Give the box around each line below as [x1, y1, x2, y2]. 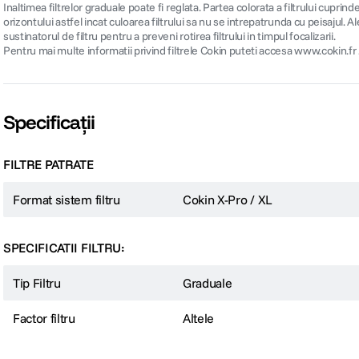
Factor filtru [13, 310, 75, 327]
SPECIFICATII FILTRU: [3, 240, 125, 256]
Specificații [3, 110, 95, 135]
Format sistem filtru [13, 192, 120, 208]
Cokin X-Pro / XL [183, 192, 272, 208]
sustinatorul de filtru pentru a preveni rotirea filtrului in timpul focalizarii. [3, 29, 336, 44]
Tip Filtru [13, 275, 61, 292]
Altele [183, 310, 215, 327]
